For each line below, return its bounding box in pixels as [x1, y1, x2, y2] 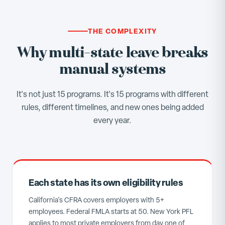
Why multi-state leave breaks [17, 42, 208, 63]
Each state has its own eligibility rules [29, 176, 183, 189]
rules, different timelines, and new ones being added [21, 102, 204, 113]
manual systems [59, 59, 166, 80]
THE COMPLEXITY [88, 26, 157, 36]
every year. [93, 115, 132, 126]
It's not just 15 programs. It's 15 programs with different [17, 89, 208, 99]
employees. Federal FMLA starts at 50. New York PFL [29, 207, 193, 216]
